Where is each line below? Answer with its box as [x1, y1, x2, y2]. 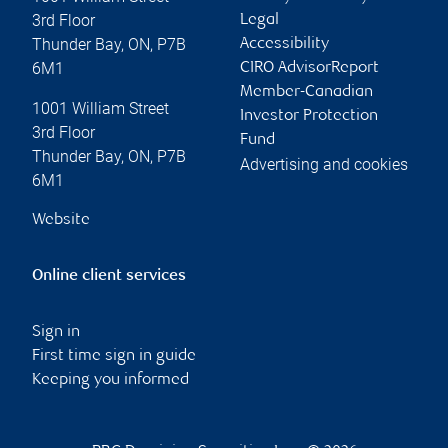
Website [32, 211, 90, 229]
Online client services [32, 267, 186, 285]
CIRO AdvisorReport [240, 59, 379, 77]
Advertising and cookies [240, 154, 408, 174]
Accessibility [240, 35, 329, 53]
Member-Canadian [240, 83, 373, 101]
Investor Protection [240, 107, 378, 125]
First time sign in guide [32, 347, 196, 365]
